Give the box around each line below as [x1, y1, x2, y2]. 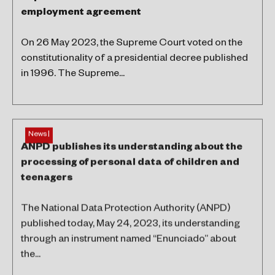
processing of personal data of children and [21, 158, 239, 169]
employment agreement [21, 8, 141, 19]
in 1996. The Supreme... [21, 69, 125, 80]
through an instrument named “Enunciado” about [21, 234, 236, 246]
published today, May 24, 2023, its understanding [21, 219, 240, 230]
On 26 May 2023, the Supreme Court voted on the [21, 39, 242, 50]
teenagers [21, 173, 72, 184]
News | [28, 131, 50, 139]
